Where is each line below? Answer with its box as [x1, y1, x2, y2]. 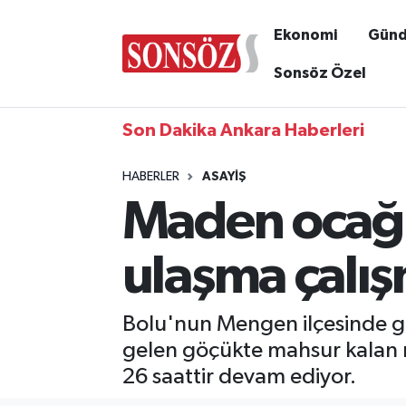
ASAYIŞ [201, 170, 246, 183]
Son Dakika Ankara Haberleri [121, 121, 364, 140]
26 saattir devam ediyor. [121, 365, 356, 388]
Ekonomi [273, 26, 337, 43]
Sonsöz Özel [273, 64, 366, 81]
